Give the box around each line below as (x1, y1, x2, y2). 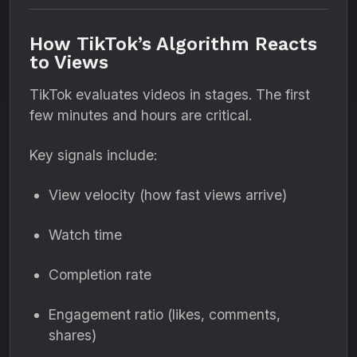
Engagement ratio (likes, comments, (49, 306, 280, 323)
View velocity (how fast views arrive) (49, 186, 287, 203)
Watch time (49, 226, 122, 243)
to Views (29, 51, 108, 73)
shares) (49, 327, 96, 343)
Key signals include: (29, 147, 157, 163)
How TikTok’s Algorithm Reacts (29, 33, 317, 55)
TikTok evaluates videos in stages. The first (29, 86, 310, 103)
